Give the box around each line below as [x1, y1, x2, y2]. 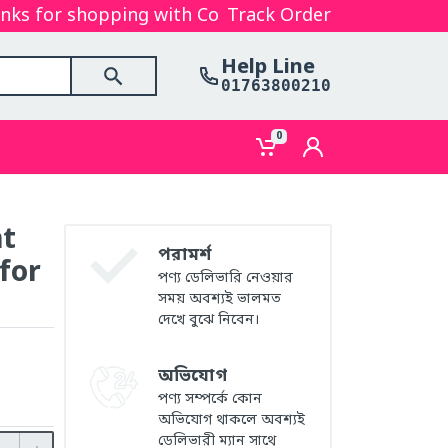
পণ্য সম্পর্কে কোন [158, 390, 262, 409]
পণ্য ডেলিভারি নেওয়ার [158, 269, 293, 288]
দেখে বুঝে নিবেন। [158, 311, 259, 330]
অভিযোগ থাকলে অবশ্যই [158, 411, 305, 430]
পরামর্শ [158, 244, 212, 267]
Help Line [221, 55, 315, 81]
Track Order [227, 4, 331, 28]
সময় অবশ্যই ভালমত [158, 290, 281, 309]
